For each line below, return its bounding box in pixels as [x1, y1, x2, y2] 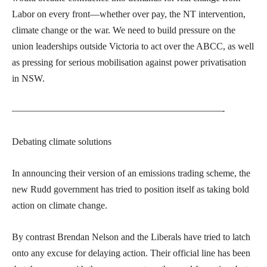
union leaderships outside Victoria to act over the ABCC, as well [12, 41, 254, 52]
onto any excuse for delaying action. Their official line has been [12, 248, 250, 259]
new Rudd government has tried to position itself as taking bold [12, 184, 249, 195]
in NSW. [12, 73, 45, 84]
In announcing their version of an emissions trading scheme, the [12, 168, 250, 179]
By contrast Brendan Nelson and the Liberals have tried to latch [12, 232, 250, 243]
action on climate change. [12, 200, 107, 211]
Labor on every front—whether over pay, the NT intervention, [12, 9, 246, 20]
